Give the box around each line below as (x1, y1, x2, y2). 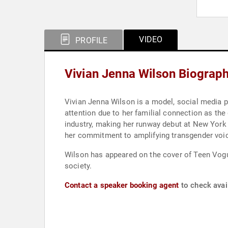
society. (65, 161, 92, 170)
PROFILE (73, 36, 108, 45)
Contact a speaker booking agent (65, 181, 179, 190)
